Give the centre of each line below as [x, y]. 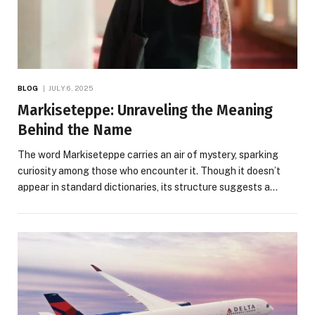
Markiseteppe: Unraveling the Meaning [145, 111]
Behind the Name [75, 130]
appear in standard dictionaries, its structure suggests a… [148, 187]
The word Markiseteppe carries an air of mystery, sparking [148, 155]
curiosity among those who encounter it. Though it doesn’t [149, 171]
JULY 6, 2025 [71, 88]
